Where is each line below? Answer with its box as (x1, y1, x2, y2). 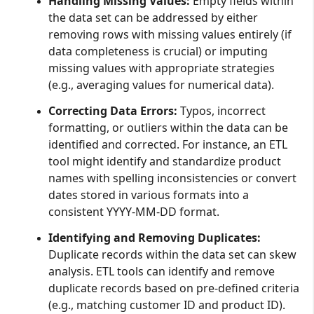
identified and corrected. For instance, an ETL (48, 137, 287, 153)
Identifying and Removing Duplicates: (48, 230, 261, 246)
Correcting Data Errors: (48, 103, 177, 119)
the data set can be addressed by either (48, 9, 258, 25)
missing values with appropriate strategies (48, 60, 275, 76)
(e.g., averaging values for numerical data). (48, 76, 274, 93)
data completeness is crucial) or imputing (48, 43, 268, 59)
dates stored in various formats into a (48, 187, 249, 203)
